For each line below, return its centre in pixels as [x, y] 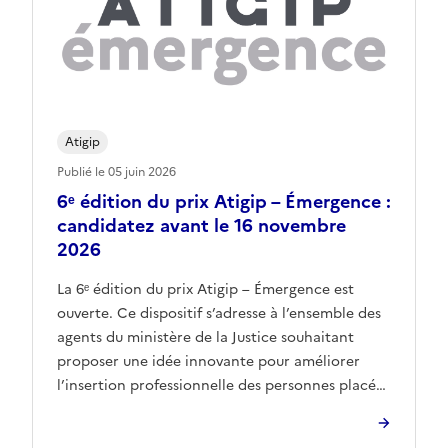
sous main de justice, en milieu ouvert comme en [222, 410]
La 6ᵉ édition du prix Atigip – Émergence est [205, 290]
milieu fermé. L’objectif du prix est [172, 434]
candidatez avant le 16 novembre [201, 226]
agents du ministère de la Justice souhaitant [205, 338]
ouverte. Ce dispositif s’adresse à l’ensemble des [219, 314]
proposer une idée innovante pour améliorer [208, 362]
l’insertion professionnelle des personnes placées [223, 386]
